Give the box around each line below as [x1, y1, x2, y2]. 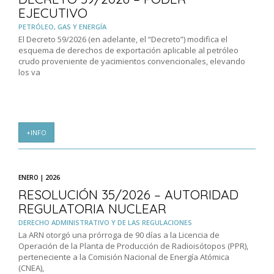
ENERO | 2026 [18, 173, 60, 182]
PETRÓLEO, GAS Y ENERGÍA [18, 22, 106, 32]
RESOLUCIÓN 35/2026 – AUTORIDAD [18, 187, 239, 203]
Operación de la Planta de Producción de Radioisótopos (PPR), [18, 240, 248, 252]
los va [18, 67, 40, 78]
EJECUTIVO [18, 5, 87, 21]
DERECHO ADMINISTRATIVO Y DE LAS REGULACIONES [18, 218, 192, 228]
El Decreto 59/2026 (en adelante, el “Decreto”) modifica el [18, 34, 228, 45]
